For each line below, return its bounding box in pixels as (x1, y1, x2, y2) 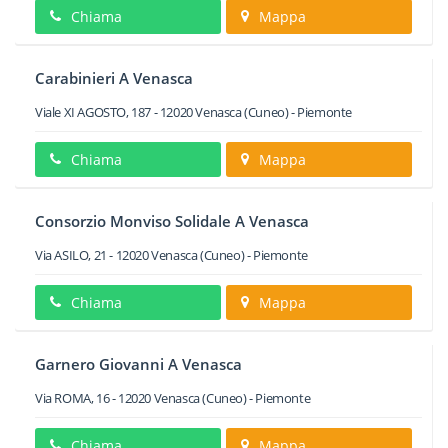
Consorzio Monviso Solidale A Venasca (35, 211, 309, 231)
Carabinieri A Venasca (35, 68, 193, 88)
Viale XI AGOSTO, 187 (35, 103, 151, 121)
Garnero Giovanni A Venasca (35, 354, 242, 374)
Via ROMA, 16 (35, 389, 110, 407)
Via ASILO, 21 (35, 246, 107, 264)
